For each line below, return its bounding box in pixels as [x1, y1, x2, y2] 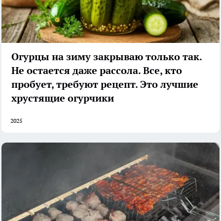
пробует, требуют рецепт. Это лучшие [11, 77, 198, 91]
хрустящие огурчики [11, 91, 114, 105]
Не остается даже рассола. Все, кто [11, 64, 182, 77]
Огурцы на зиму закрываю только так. [11, 50, 202, 63]
